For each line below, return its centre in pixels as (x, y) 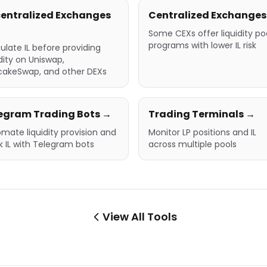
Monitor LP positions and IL (202, 132)
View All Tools (139, 217)
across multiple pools (193, 144)
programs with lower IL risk (202, 45)
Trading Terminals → (202, 114)
